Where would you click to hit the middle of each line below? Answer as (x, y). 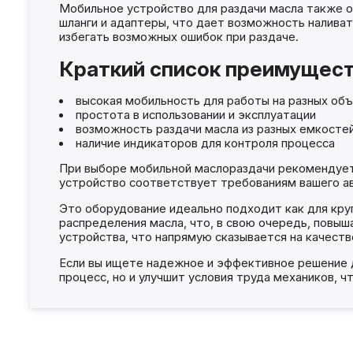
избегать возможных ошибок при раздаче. (178, 37)
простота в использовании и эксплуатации (195, 115)
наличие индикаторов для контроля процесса (205, 143)
